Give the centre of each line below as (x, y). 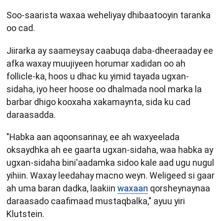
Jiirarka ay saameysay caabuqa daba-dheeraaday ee (110, 50)
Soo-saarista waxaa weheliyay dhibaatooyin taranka (109, 15)
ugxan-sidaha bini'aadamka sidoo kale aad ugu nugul (110, 163)
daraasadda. (31, 114)
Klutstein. (25, 214)
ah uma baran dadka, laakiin (62, 188)
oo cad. (21, 28)
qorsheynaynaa (179, 188)
